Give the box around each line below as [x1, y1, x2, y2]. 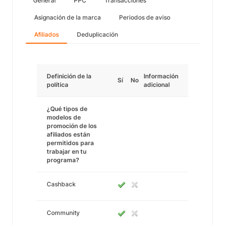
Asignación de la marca [34, 14, 101, 21]
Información [144, 72, 178, 80]
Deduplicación [77, 31, 118, 38]
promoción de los [47, 122, 97, 130]
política [47, 81, 68, 88]
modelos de [47, 114, 81, 121]
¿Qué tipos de [47, 105, 87, 113]
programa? [47, 156, 79, 164]
